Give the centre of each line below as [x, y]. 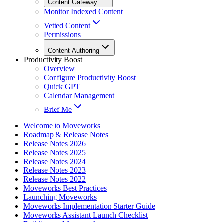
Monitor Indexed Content [83, 12]
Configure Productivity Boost [90, 78]
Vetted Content [67, 26]
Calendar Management [79, 96]
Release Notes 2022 [55, 179]
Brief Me [58, 110]
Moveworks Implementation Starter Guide [89, 206]
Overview [59, 69]
